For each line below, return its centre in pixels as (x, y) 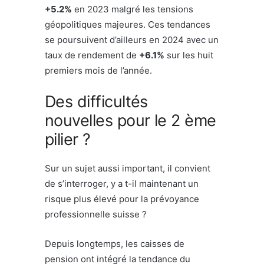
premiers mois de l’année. (98, 70)
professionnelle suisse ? (96, 214)
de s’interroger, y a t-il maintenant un (122, 183)
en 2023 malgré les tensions (133, 9)
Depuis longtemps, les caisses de (115, 243)
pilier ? (68, 139)
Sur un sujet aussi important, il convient (128, 168)
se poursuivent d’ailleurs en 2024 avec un (132, 39)
